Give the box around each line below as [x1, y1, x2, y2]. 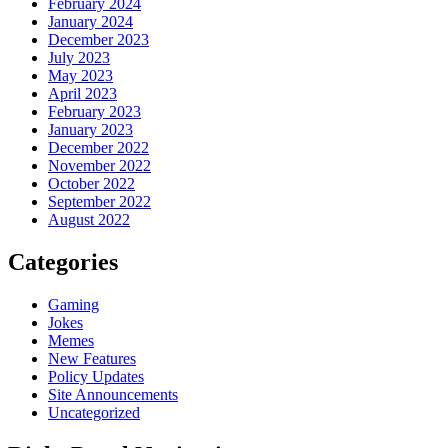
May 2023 [48, 66, 113, 84]
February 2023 [48, 102, 141, 120]
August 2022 [48, 210, 130, 228]
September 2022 [48, 192, 151, 210]
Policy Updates [48, 367, 144, 385]
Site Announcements [48, 385, 178, 403]
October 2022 [48, 174, 135, 192]
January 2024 [48, 12, 133, 30]
